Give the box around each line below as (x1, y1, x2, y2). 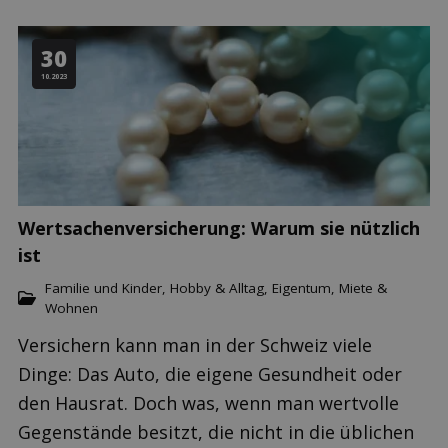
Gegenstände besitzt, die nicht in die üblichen (18, 420, 414, 444)
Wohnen (45, 298, 98, 317)
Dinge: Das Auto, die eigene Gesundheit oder (18, 362, 402, 386)
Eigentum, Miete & (272, 278, 387, 297)
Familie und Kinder (45, 278, 162, 297)
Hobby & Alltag (170, 278, 264, 297)
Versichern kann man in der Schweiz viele (18, 333, 372, 357)
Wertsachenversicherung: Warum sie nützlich (18, 215, 420, 240)
